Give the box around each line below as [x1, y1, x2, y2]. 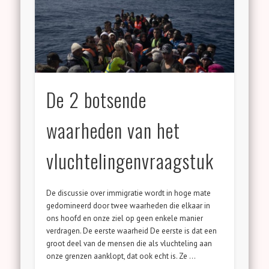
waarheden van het [46, 115, 181, 144]
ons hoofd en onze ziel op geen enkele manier [46, 213, 204, 223]
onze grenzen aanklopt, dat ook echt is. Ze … [46, 250, 196, 261]
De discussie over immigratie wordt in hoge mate [46, 187, 211, 198]
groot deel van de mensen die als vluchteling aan [46, 238, 213, 249]
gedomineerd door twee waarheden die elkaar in [46, 200, 211, 211]
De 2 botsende [46, 85, 147, 113]
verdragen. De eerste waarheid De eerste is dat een [46, 225, 217, 236]
